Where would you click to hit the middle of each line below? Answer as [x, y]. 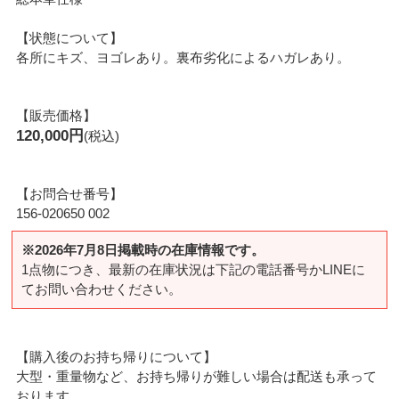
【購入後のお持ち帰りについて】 [117, 357]
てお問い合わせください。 [102, 289]
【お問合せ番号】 [70, 193]
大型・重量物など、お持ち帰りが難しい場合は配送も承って [197, 377]
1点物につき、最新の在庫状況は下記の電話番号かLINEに [194, 270]
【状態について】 [70, 37]
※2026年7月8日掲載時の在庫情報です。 [143, 250]
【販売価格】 [57, 115]
